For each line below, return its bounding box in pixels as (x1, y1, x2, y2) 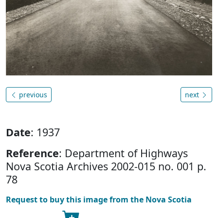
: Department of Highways (59, 145, 188, 160)
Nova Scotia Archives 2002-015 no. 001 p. (6, 159, 206, 173)
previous (17, 90, 47, 99)
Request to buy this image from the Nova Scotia (6, 194, 192, 205)
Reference (6, 145, 59, 160)
